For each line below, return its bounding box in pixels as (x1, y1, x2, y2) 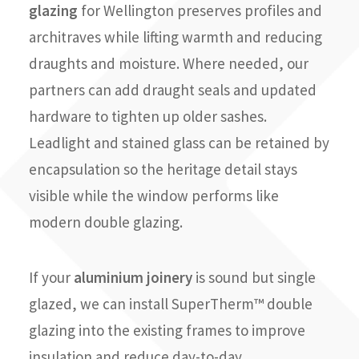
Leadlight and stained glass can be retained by (29, 133, 329, 152)
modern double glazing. (29, 212, 183, 232)
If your (29, 268, 74, 287)
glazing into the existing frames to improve (29, 321, 305, 340)
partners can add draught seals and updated (29, 80, 317, 99)
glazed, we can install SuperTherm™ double (29, 294, 313, 313)
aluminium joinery (74, 268, 192, 287)
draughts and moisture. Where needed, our (29, 54, 309, 73)
